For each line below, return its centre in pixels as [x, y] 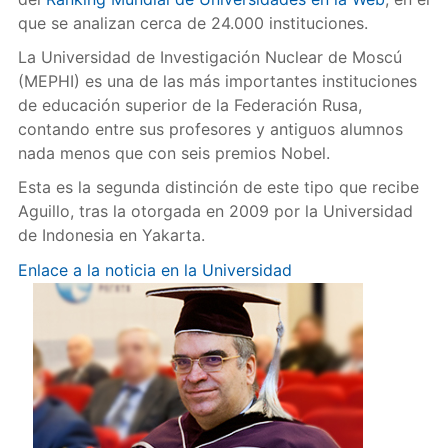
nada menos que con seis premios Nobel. [173, 153]
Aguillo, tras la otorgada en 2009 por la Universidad [215, 211]
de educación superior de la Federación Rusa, [189, 105]
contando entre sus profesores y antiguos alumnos [210, 129]
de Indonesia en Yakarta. [111, 235]
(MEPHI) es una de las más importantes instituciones [217, 81]
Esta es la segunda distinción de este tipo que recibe [218, 187]
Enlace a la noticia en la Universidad [154, 270]
